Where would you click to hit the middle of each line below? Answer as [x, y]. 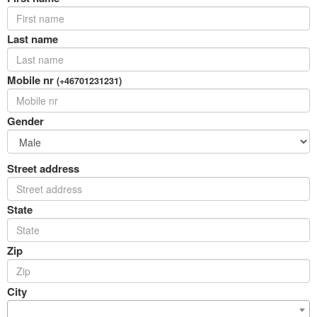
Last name [33, 39]
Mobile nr [32, 80]
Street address [43, 168]
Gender [25, 121]
